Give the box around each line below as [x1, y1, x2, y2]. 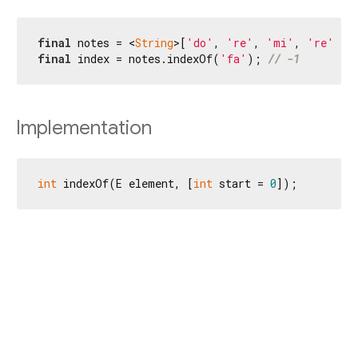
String [135, 35, 173, 51]
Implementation [16, 116, 152, 141]
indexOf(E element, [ [57, 175, 193, 191]
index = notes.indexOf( [71, 51, 220, 67]
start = [213, 175, 270, 191]
